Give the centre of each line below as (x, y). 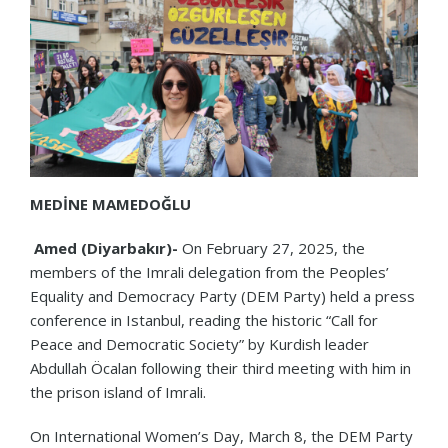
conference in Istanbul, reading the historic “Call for (204, 319)
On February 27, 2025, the (271, 247)
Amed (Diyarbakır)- (104, 247)
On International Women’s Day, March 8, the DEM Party (221, 435)
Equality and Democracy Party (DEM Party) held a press (222, 295)
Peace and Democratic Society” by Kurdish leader (199, 343)
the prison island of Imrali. (118, 391)
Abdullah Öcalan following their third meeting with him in (220, 367)
